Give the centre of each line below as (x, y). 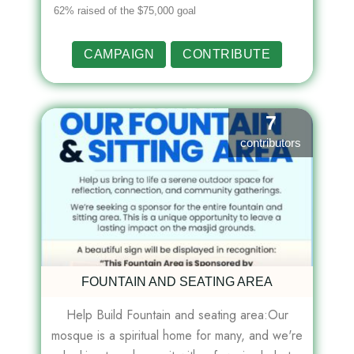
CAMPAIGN (119, 55)
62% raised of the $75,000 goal (125, 11)
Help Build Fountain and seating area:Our (177, 315)
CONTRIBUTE (226, 55)
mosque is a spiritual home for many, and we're (177, 336)
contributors (271, 143)
